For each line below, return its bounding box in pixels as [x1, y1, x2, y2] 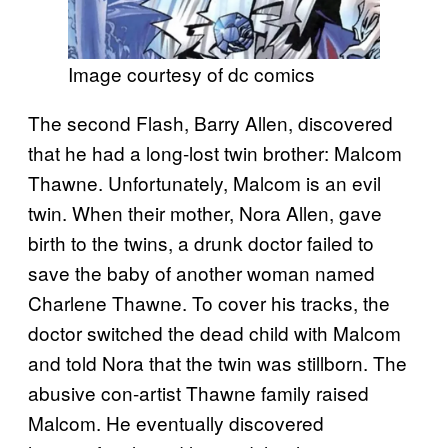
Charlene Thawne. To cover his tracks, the [28, 288, 390, 316]
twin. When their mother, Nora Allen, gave [28, 198, 382, 226]
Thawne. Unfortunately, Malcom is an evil [28, 168, 381, 196]
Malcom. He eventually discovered [28, 408, 324, 436]
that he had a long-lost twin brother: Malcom [28, 138, 402, 166]
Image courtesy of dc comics [68, 59, 315, 87]
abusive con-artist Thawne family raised [28, 378, 369, 406]
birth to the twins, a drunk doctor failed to [28, 228, 374, 256]
